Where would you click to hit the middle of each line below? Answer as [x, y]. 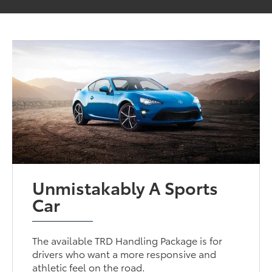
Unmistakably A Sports [125, 187]
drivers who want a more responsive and [124, 254]
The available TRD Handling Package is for [127, 240]
